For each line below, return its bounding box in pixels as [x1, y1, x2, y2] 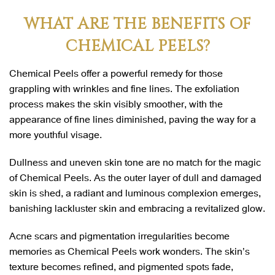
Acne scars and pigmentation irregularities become [9, 228, 230, 242]
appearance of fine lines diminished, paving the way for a [9, 112, 256, 125]
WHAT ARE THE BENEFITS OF [24, 13, 251, 35]
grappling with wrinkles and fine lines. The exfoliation [9, 81, 239, 95]
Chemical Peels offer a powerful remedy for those [9, 66, 223, 79]
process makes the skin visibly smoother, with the [9, 96, 223, 110]
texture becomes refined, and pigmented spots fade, [9, 259, 233, 273]
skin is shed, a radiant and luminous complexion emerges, [9, 185, 261, 199]
